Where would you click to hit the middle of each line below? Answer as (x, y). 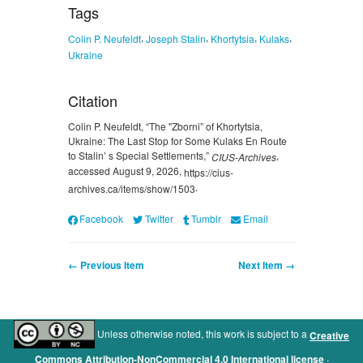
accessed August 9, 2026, (126, 171)
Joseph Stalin (176, 39)
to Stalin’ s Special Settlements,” (140, 155)
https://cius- (209, 173)
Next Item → (267, 265)
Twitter (159, 218)
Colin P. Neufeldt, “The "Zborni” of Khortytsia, (165, 126)
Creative (329, 335)
